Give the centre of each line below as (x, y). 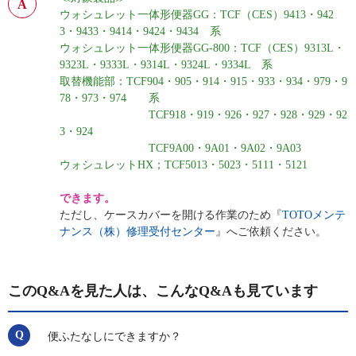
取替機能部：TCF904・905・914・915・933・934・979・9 (203, 82)
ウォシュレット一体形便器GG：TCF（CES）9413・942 (197, 15)
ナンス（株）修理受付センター (137, 232)
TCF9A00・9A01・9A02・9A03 (180, 149)
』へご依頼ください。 (271, 232)
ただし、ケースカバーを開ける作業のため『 (171, 215)
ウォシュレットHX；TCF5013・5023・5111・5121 (184, 165)
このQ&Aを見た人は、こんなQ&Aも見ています (163, 291)
